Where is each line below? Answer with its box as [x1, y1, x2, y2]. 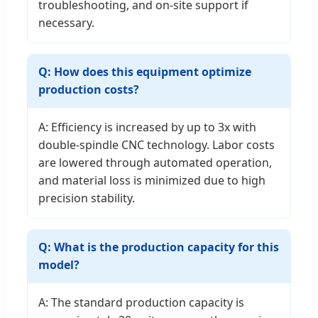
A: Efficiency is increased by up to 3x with [38, 119, 256, 136]
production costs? [38, 82, 139, 98]
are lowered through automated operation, [38, 155, 272, 171]
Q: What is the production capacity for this [38, 239, 279, 256]
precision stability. [38, 190, 135, 207]
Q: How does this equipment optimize [38, 64, 251, 80]
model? [38, 257, 79, 273]
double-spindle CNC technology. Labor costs [38, 137, 275, 153]
